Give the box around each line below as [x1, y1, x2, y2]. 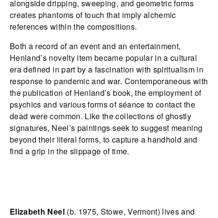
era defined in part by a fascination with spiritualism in [10, 64, 203, 75]
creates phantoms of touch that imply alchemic [10, 9, 176, 21]
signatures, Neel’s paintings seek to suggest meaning [10, 122, 203, 134]
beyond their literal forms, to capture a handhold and [10, 134, 198, 145]
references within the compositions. [10, 21, 137, 33]
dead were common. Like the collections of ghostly [10, 110, 192, 122]
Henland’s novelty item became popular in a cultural [10, 52, 197, 64]
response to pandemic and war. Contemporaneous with [10, 75, 208, 87]
